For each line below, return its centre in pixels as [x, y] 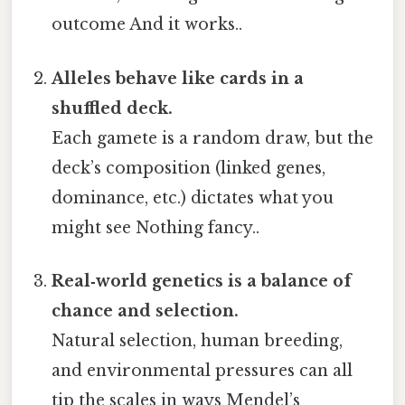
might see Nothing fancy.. [156, 227]
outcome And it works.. [147, 25]
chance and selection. [146, 311]
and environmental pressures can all [202, 370]
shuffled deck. [113, 108]
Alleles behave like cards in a [178, 78]
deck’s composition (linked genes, [189, 168]
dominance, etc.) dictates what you [193, 198]
